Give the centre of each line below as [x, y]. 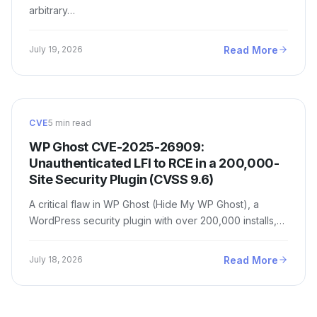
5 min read [69, 122]
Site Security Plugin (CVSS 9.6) [121, 179]
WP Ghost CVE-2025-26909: [117, 146]
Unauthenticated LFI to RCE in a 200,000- [154, 163]
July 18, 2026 [56, 260]
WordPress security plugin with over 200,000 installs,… [157, 220]
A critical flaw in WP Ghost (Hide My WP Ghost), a [144, 204]
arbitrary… [52, 10]
